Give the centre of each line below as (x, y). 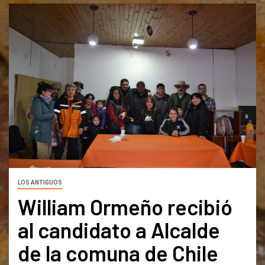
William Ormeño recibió (125, 207)
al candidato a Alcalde (119, 230)
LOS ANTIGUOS (40, 183)
